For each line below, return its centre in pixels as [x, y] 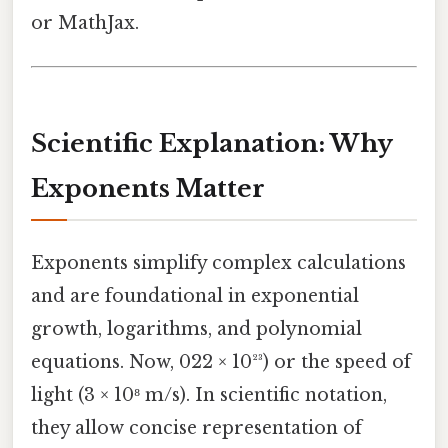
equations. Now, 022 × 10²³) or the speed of [221, 362]
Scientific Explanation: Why [212, 144]
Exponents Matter [148, 189]
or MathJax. [85, 23]
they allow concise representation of [196, 428]
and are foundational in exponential [195, 296]
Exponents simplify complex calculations [218, 263]
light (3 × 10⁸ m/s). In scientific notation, [209, 395]
